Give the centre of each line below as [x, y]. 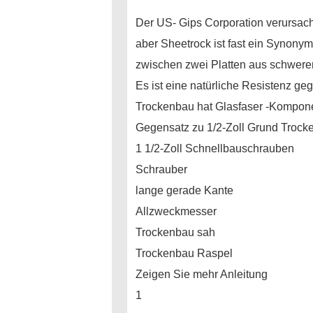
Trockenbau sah [175, 232]
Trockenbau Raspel [184, 253]
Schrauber [161, 169]
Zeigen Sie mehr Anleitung [202, 274]
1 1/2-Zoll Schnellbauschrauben [215, 148]
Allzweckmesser [176, 211]
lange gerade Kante [184, 190]
